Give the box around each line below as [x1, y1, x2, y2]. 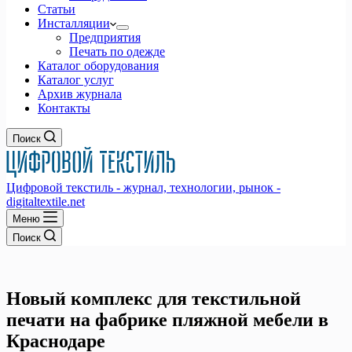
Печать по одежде [69, 45, 165, 58]
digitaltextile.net [6, 195, 85, 208]
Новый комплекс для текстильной [6, 288, 301, 309]
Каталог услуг [38, 73, 114, 86]
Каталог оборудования [38, 59, 159, 72]
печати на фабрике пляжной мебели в [6, 309, 328, 330]
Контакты [38, 101, 90, 115]
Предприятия [69, 31, 141, 44]
